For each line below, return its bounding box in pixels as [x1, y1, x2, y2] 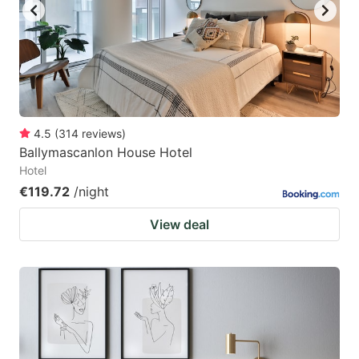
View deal [150, 216, 209, 233]
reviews [82, 127, 122, 141]
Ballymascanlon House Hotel [19, 144, 192, 161]
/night [74, 184, 109, 200]
